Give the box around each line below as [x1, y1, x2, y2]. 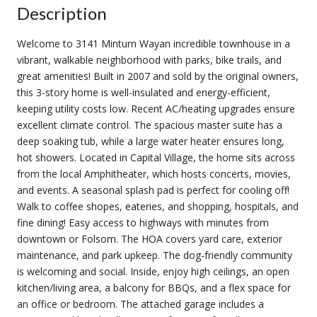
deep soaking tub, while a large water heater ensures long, [17, 134, 284, 148]
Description [17, 2, 107, 23]
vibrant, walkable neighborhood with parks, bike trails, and [17, 52, 282, 67]
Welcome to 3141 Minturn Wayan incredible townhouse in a [17, 36, 290, 50]
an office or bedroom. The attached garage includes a [17, 296, 264, 311]
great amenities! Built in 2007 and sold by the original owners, [17, 69, 299, 83]
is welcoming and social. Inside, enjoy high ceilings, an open [17, 264, 289, 278]
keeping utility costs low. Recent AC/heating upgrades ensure [17, 101, 295, 115]
